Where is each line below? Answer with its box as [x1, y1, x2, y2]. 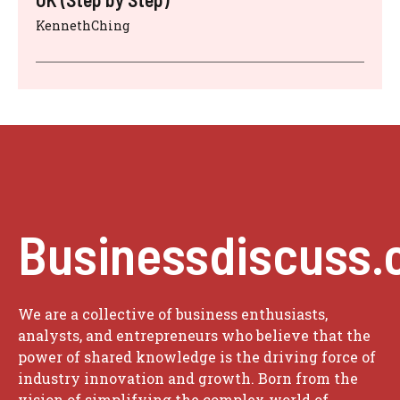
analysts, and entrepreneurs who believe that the [18, 325, 371, 345]
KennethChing [36, 16, 129, 34]
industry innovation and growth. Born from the [18, 368, 358, 387]
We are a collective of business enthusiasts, [18, 304, 328, 323]
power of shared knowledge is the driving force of [18, 346, 376, 366]
